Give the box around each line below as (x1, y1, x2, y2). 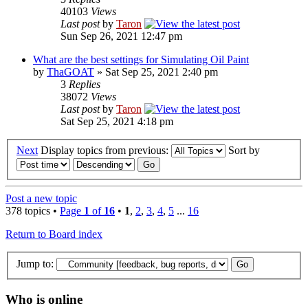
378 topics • (5, 205, 60, 217)
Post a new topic (5, 192, 77, 205)
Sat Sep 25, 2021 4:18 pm (60, 115, 173, 128)
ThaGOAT (47, 66, 94, 78)
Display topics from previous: (41, 144, 171, 157)
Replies (69, 78, 100, 91)
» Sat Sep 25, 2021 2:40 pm (94, 66, 218, 78)
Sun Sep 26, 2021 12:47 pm (60, 30, 182, 43)
